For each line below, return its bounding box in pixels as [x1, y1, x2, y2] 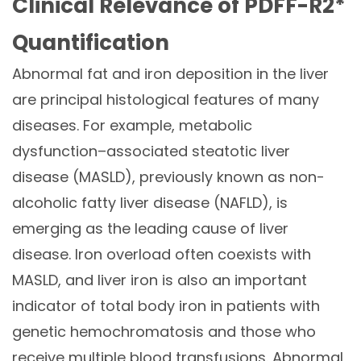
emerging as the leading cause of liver [12, 218, 288, 239]
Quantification [12, 28, 169, 58]
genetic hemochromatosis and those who [12, 322, 316, 342]
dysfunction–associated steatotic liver [12, 141, 290, 162]
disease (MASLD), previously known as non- [12, 167, 325, 188]
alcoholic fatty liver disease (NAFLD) [12, 193, 269, 214]
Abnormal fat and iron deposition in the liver [12, 64, 329, 85]
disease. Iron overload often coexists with [12, 244, 311, 265]
